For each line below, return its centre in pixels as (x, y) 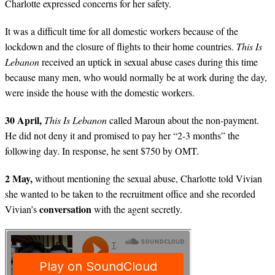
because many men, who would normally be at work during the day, (136, 77)
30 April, (25, 120)
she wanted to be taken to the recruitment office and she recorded (130, 194)
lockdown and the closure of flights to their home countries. (121, 46)
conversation (65, 209)
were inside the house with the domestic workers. (101, 92)
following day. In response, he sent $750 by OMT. (102, 151)
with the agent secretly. (137, 209)
